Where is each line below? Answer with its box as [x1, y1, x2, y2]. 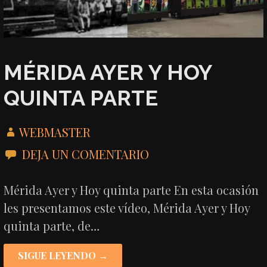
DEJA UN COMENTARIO [22, 145, 150, 162]
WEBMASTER [19, 123, 91, 140]
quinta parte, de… [4, 217, 100, 234]
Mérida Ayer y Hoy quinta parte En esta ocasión [4, 181, 259, 198]
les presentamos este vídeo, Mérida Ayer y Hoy [4, 199, 250, 216]
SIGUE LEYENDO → [18, 249, 108, 262]
